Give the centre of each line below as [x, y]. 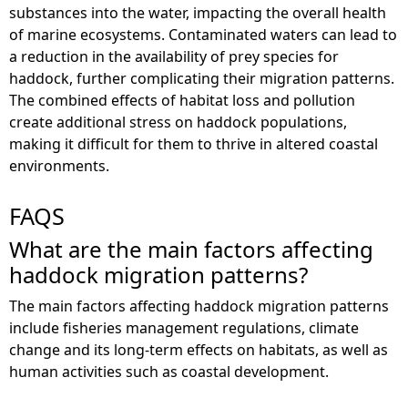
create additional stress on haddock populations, [178, 122]
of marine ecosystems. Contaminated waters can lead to [203, 34]
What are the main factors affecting [191, 249]
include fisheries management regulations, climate [184, 327]
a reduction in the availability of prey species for [174, 56]
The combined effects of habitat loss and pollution [182, 100]
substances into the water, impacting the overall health [198, 12]
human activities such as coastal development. [169, 371]
